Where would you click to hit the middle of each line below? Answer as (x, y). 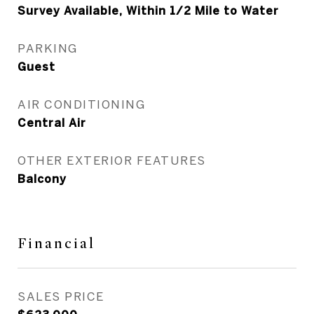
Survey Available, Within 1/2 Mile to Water (148, 11)
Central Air (52, 123)
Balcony (42, 179)
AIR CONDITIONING (81, 104)
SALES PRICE (61, 296)
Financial (56, 244)
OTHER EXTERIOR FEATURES (112, 160)
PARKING (48, 48)
